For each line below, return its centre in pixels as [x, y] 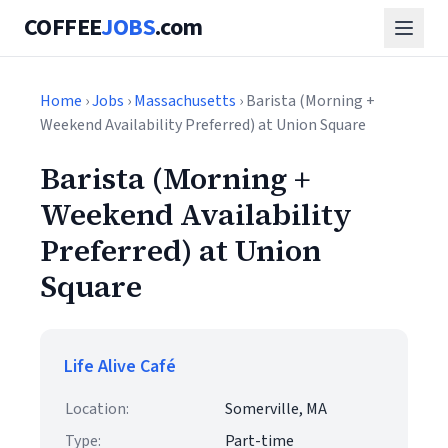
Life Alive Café [120, 366]
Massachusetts [185, 101]
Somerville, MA [276, 409]
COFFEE [63, 27]
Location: [97, 409]
